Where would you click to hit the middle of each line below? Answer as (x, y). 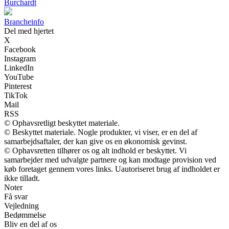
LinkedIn (19, 68)
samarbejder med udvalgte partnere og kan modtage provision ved (110, 160)
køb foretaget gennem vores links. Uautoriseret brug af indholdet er (112, 169)
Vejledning (21, 206)
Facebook (20, 50)
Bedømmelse (25, 215)
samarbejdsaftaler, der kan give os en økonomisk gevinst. (96, 142)
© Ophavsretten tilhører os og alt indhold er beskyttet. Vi (95, 151)
